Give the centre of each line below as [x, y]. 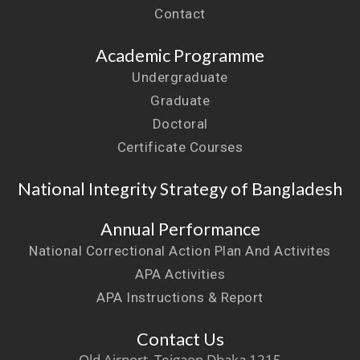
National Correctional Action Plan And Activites [180, 251]
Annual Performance [180, 229]
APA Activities [180, 274]
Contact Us [180, 340]
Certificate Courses [180, 147]
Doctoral [180, 124]
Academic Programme [180, 56]
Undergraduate [180, 78]
